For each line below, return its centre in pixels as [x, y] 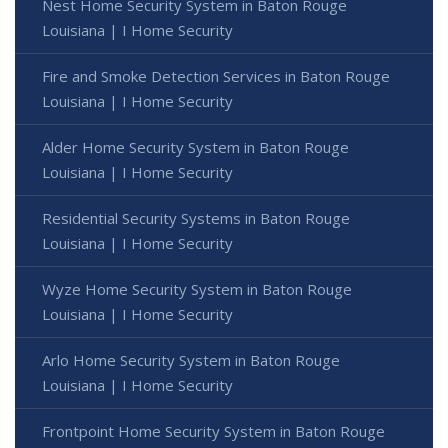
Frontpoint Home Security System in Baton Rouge [213, 431]
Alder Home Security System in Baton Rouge [195, 147]
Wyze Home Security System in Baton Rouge [197, 289]
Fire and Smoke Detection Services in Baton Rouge [216, 76]
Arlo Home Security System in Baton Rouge [191, 360]
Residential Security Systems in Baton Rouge [196, 218]
